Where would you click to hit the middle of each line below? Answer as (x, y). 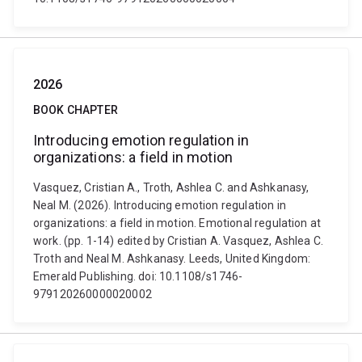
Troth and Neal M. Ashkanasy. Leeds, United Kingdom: (172, 259)
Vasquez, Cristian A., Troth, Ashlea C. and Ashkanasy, (171, 187)
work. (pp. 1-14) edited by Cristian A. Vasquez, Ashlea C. (179, 241)
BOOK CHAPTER (76, 110)
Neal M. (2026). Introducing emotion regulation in (160, 205)
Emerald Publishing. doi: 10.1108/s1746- (138, 276)
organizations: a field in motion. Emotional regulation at (177, 223)
